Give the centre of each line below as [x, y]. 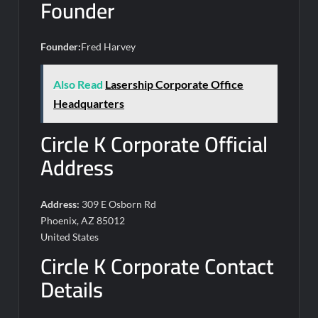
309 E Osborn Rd [118, 204]
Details [72, 289]
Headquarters [89, 103]
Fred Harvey [109, 46]
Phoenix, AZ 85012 [83, 220]
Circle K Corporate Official [154, 144]
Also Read [78, 84]
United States [70, 236]
